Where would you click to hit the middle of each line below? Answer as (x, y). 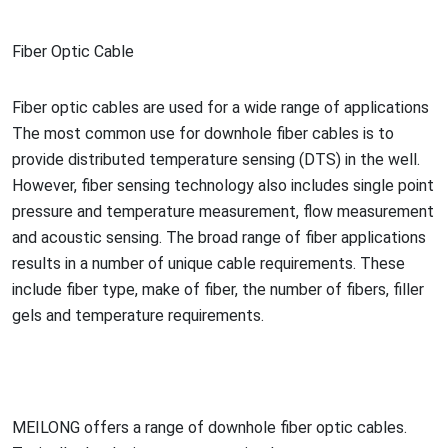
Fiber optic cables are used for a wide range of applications (220, 107)
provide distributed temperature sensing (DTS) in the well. (216, 159)
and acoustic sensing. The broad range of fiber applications (219, 237)
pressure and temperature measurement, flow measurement (223, 211)
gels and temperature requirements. (138, 315)
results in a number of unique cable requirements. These (208, 263)
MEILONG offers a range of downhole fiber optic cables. (209, 427)
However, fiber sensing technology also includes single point (223, 185)
